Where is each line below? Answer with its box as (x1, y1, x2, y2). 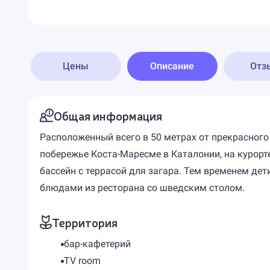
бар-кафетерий (63, 238, 131, 250)
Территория (51, 214, 118, 230)
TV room (63, 255, 101, 266)
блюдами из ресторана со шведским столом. (39, 182, 245, 193)
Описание (150, 60, 195, 72)
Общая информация (53, 107, 162, 124)
